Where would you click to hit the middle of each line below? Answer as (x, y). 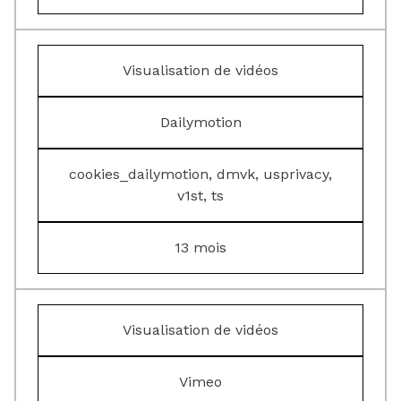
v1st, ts (200, 196)
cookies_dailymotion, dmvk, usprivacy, (200, 174)
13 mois (200, 247)
